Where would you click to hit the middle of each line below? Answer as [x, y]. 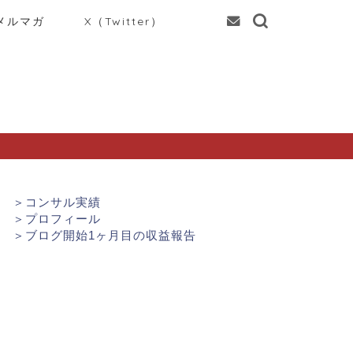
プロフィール [63, 218]
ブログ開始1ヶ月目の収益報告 [110, 235]
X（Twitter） [124, 21]
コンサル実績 [63, 202]
